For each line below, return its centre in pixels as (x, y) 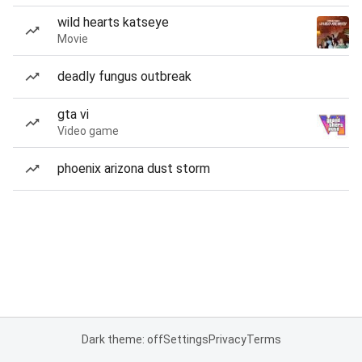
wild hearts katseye (113, 22)
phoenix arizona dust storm (134, 168)
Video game (88, 131)
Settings (185, 339)
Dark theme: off (122, 339)
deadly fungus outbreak (124, 76)
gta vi (73, 114)
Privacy (227, 339)
